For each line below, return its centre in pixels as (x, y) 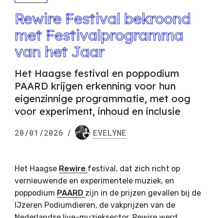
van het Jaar (60, 52)
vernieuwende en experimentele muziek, (89, 181)
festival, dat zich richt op (134, 169)
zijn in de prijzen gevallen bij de (143, 193)
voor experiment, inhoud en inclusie (98, 111)
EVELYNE (110, 132)
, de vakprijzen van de (135, 205)
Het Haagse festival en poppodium (97, 73)
